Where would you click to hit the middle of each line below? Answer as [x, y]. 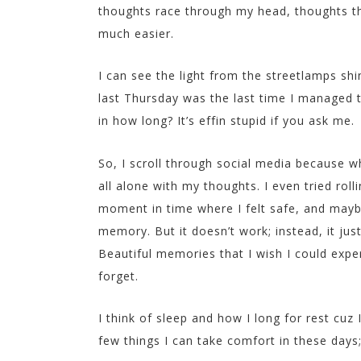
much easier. [136, 33]
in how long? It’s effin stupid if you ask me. [226, 121]
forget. [118, 276]
